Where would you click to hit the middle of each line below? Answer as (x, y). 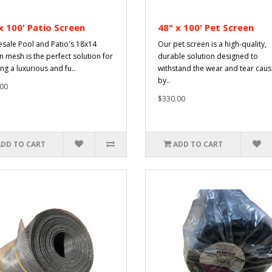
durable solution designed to (208, 56)
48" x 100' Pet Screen (206, 27)
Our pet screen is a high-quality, (212, 44)
